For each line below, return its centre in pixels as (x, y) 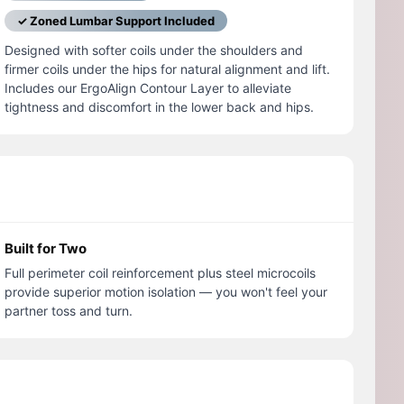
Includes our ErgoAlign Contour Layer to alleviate (148, 88)
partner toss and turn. (69, 311)
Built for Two (46, 249)
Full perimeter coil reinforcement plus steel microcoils (161, 273)
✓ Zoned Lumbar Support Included (116, 21)
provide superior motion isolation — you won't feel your (166, 292)
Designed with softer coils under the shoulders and (154, 50)
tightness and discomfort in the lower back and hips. (160, 107)
